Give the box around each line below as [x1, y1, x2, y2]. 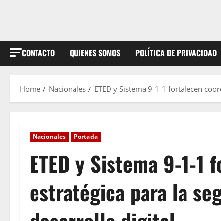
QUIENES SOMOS [70, 47, 120, 59]
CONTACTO [22, 47, 55, 59]
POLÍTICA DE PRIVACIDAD [135, 47, 217, 59]
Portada [74, 132, 98, 141]
